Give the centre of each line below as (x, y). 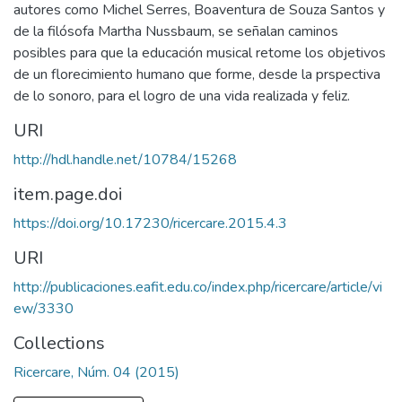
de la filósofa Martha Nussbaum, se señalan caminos (176, 31)
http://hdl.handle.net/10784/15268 (125, 160)
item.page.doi (68, 194)
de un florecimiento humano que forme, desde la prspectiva (197, 74)
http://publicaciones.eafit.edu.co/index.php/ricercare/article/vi (198, 287)
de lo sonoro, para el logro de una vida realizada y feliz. (182, 96)
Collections (59, 343)
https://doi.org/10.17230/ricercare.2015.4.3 (150, 223)
